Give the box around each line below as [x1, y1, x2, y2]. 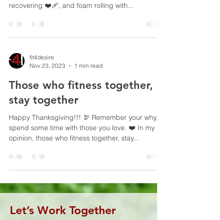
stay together [9, 93, 79, 107]
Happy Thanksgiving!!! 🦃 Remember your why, [9, 113, 158, 122]
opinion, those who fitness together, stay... [9, 134, 139, 142]
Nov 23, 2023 [29, 62, 65, 69]
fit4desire [29, 54, 54, 61]
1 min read [74, 62, 103, 69]
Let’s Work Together [10, 203, 116, 217]
